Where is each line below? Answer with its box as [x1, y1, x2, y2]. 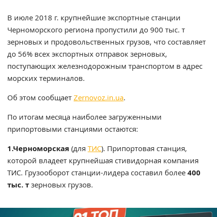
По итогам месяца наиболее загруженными [7, 112, 162, 122]
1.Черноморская [7, 143, 69, 154]
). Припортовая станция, [101, 143, 187, 154]
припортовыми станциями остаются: [7, 124, 138, 134]
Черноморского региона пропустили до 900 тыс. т [7, 25, 185, 35]
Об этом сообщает [7, 93, 74, 103]
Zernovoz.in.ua [74, 93, 124, 103]
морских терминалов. [7, 73, 85, 83]
